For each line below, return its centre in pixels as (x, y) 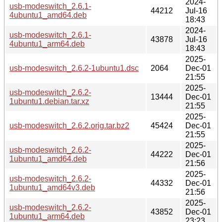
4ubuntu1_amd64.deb (48, 15)
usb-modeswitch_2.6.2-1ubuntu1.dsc (74, 68)
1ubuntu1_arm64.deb (47, 216)
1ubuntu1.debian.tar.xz (49, 101)
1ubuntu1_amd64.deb (48, 159)
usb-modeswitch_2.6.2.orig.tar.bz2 (69, 125)
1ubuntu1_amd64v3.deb (52, 187)
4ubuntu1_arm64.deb (47, 44)
